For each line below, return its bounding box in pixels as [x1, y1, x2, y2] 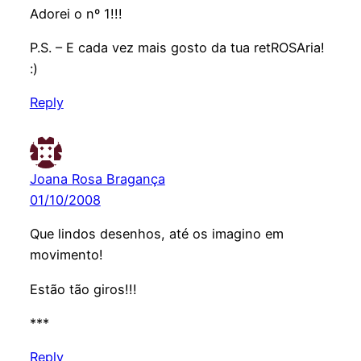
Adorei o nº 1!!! [29, 5, 122, 22]
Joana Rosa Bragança [29, 171, 165, 188]
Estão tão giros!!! [29, 280, 137, 297]
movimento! [29, 247, 103, 263]
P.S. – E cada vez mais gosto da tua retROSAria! [29, 39, 325, 56]
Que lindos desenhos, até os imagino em [29, 226, 284, 243]
